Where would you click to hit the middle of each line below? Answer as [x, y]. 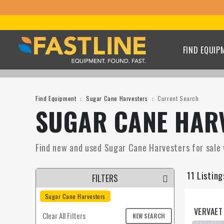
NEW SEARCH [148, 215]
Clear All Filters [64, 215]
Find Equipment [56, 98]
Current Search [178, 98]
